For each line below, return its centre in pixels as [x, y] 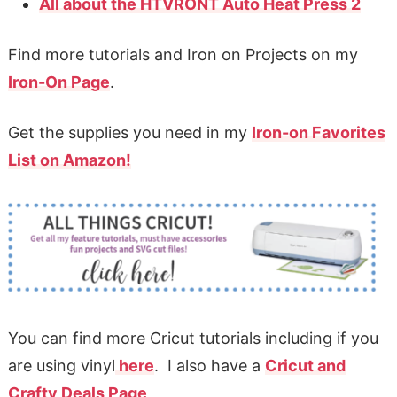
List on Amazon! [69, 160]
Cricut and [305, 365]
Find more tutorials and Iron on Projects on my [183, 54]
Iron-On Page [58, 82]
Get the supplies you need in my [129, 132]
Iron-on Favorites [318, 132]
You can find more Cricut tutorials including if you [193, 338]
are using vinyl [61, 365]
